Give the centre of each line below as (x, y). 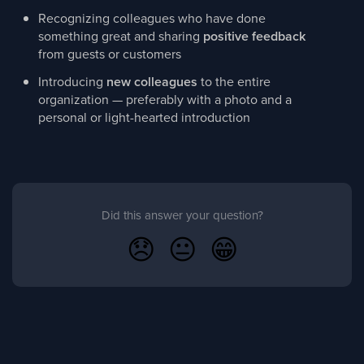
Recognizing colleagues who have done (152, 18)
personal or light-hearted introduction (144, 117)
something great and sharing (121, 36)
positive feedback (254, 36)
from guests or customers (110, 54)
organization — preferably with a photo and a (165, 99)
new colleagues (152, 82)
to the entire (234, 81)
